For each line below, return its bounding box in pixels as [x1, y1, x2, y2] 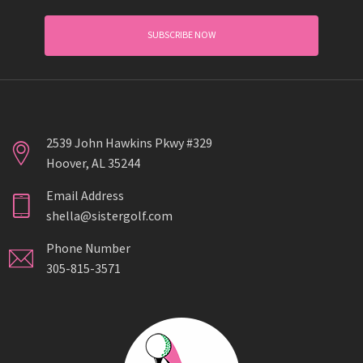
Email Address [46, 187, 124, 203]
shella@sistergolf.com [46, 207, 173, 224]
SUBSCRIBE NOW [147, 28, 216, 41]
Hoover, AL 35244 [46, 155, 140, 171]
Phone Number [46, 240, 130, 256]
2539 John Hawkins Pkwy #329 [46, 135, 212, 151]
